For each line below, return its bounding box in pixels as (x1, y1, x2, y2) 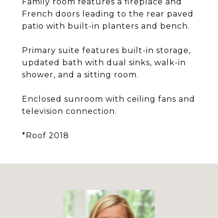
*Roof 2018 (22, 131, 69, 140)
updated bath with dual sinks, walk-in (22, 58, 186, 67)
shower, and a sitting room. (22, 70, 139, 79)
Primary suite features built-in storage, (22, 46, 191, 55)
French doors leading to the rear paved (22, 9, 194, 18)
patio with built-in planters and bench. (22, 21, 190, 31)
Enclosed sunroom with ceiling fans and (22, 94, 195, 104)
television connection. (22, 107, 117, 116)
